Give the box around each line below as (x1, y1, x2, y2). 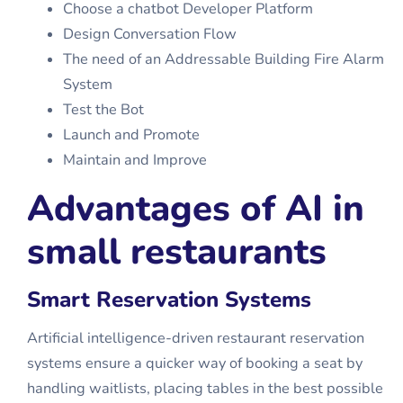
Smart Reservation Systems (27, 285, 311, 314)
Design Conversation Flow (63, 24, 237, 44)
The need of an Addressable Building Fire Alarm (63, 49, 384, 69)
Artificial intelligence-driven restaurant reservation (27, 328, 364, 348)
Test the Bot (63, 100, 144, 120)
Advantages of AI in (27, 184, 364, 233)
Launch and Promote (63, 125, 200, 145)
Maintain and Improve (63, 150, 207, 170)
